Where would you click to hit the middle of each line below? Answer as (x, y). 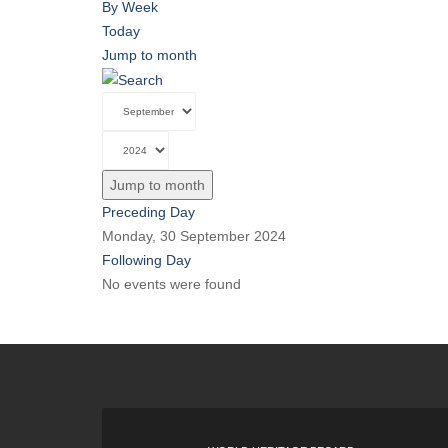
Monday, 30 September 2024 (194, 236)
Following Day (146, 260)
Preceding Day (148, 212)
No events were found (171, 284)
